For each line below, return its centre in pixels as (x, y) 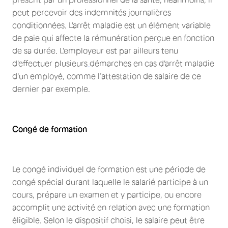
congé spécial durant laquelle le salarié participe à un (110, 182)
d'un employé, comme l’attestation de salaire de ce (107, 76)
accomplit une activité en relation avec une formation (111, 207)
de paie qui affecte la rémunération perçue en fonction (113, 38)
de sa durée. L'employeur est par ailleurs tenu (95, 50)
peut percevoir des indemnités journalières (92, 12)
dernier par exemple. (52, 89)
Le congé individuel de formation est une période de (109, 169)
